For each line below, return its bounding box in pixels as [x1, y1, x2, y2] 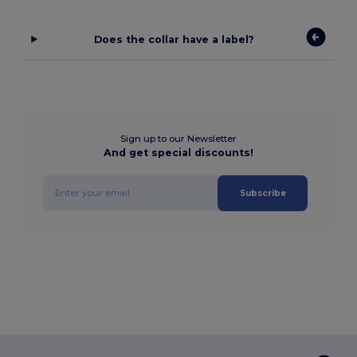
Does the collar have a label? [94, 33, 255, 45]
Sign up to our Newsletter [120, 132, 237, 144]
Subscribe [239, 187, 286, 198]
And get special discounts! [104, 146, 253, 159]
